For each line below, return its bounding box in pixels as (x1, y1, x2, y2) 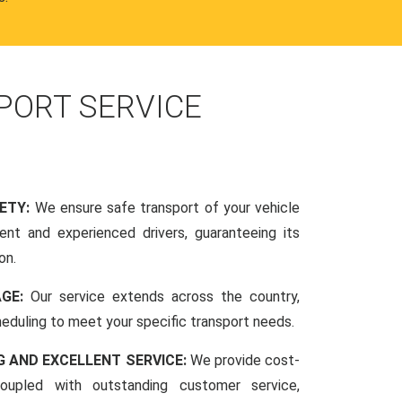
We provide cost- (189, 351, 301, 369)
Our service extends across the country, (31, 287, 300, 305)
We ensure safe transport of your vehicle (34, 198, 301, 216)
